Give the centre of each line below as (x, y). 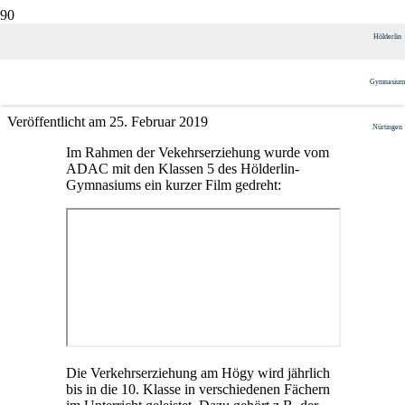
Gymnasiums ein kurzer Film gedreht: (173, 184)
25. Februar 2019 (159, 121)
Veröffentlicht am (58, 121)
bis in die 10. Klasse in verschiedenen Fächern (198, 389)
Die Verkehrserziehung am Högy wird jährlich (198, 372)
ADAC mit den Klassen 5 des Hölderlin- (182, 168)
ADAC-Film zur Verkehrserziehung (213, 43)
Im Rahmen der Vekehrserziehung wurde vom (197, 152)
